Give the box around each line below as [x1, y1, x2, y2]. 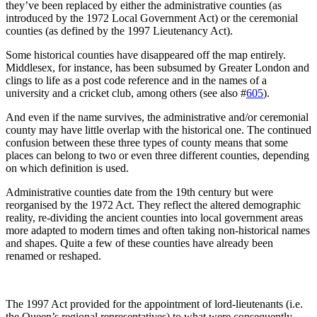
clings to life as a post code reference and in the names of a [6, 74, 267, 87]
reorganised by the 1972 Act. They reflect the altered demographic [6, 199, 301, 212]
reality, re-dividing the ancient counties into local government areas [6, 212, 303, 224]
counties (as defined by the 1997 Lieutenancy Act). [6, 25, 233, 38]
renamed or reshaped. [6, 250, 104, 263]
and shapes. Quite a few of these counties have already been [6, 237, 273, 250]
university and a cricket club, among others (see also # [6, 87, 246, 100]
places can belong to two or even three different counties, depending [6, 149, 309, 162]
